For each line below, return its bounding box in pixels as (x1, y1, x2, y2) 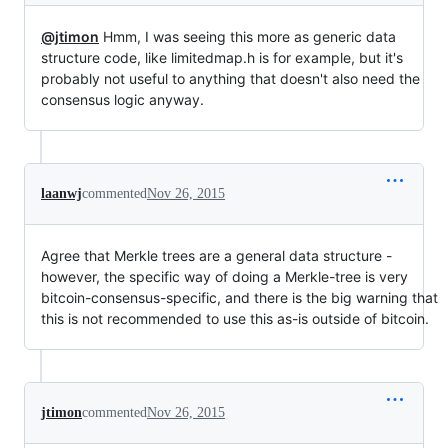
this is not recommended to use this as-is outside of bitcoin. (41, 309, 429, 327)
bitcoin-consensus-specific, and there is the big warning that (41, 288, 438, 306)
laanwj (41, 185, 82, 201)
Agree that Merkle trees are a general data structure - (41, 246, 392, 264)
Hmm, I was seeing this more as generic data (99, 27, 396, 45)
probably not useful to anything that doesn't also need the (41, 69, 420, 87)
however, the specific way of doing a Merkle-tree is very (41, 267, 408, 285)
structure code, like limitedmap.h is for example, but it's (41, 48, 403, 66)
